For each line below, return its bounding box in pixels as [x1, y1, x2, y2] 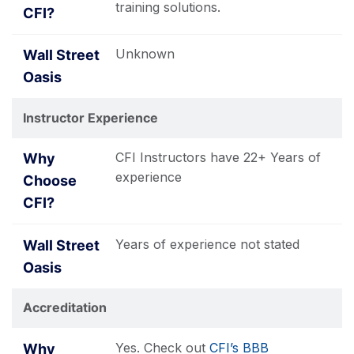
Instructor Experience [23, 109, 158, 126]
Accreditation [23, 299, 107, 315]
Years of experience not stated [115, 235, 299, 252]
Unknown [115, 46, 175, 62]
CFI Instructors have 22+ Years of [115, 149, 321, 165]
